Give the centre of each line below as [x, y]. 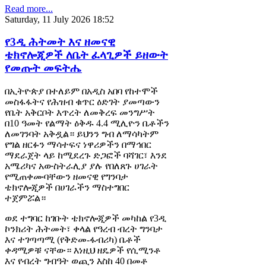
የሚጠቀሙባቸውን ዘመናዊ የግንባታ [66, 177]
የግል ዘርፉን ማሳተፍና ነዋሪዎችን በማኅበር [78, 145]
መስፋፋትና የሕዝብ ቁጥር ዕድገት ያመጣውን [82, 102]
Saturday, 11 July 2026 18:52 [59, 19]
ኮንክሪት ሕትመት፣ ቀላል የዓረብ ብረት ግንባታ [84, 229]
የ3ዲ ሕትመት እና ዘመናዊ [60, 42]
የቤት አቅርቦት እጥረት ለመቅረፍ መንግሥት [80, 113]
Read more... [29, 8]
